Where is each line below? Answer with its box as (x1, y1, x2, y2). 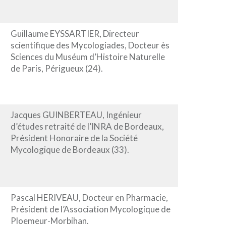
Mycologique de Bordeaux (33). (10, 144, 129, 155)
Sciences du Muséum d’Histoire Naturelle (10, 51, 165, 62)
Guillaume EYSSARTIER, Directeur (10, 28, 139, 39)
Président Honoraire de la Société (10, 132, 138, 143)
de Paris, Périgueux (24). (10, 63, 103, 74)
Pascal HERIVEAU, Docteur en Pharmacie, (10, 192, 168, 203)
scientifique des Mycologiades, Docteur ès (10, 39, 169, 50)
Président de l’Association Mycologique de (10, 203, 171, 214)
